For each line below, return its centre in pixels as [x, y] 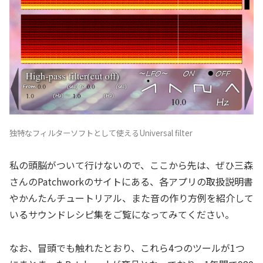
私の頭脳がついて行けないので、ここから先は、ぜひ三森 [131, 165]
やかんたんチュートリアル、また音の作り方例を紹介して [131, 198]
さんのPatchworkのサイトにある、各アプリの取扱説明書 [131, 182]
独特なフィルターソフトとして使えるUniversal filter [101, 133]
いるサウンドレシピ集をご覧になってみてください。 [122, 215]
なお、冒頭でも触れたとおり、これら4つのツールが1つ [127, 248]
